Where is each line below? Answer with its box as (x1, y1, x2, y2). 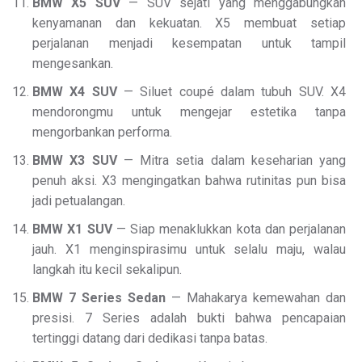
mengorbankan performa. (32, 124, 172, 141)
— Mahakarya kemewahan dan (166, 290, 346, 306)
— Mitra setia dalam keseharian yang (116, 153, 346, 169)
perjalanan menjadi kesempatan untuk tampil (32, 36, 346, 52)
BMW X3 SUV (32, 153, 117, 169)
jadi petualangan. (32, 193, 125, 209)
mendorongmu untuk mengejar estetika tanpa (32, 104, 346, 120)
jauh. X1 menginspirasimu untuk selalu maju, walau (32, 242, 346, 258)
